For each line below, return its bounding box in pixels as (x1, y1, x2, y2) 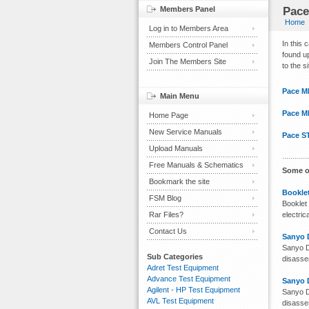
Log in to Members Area (149, 24, 228, 32)
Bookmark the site (149, 177, 210, 186)
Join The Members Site (149, 57, 226, 66)
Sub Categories (147, 252, 203, 261)
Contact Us (149, 227, 187, 235)
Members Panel (160, 5, 215, 13)
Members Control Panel (149, 41, 228, 49)
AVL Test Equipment (147, 297, 214, 305)
